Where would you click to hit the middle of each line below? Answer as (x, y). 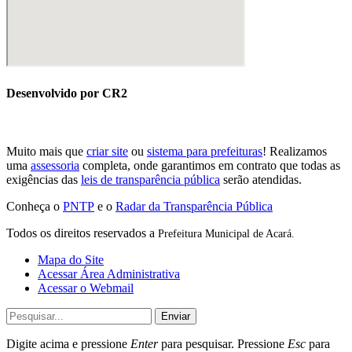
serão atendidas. (261, 179)
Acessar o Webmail (86, 288)
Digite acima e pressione (68, 343)
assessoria (55, 165)
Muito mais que (46, 151)
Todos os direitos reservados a (82, 233)
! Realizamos (295, 151)
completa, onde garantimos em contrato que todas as (210, 165)
